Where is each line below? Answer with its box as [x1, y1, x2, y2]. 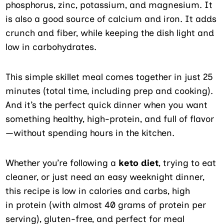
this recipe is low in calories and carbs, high [5, 185, 190, 196]
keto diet [118, 157, 159, 168]
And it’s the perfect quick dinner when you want [5, 99, 208, 110]
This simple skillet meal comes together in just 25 [5, 71, 213, 82]
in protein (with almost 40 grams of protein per [5, 199, 206, 210]
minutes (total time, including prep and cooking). [5, 85, 213, 96]
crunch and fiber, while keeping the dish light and [5, 27, 214, 38]
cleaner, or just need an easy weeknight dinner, [5, 171, 205, 182]
